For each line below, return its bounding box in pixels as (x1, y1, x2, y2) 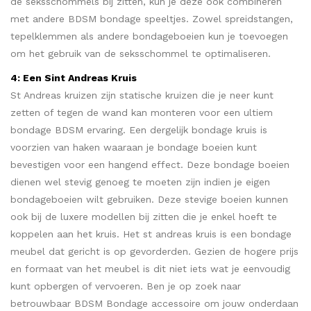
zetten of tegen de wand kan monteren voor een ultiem (10, 106, 273, 118)
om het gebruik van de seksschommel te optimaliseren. (10, 47, 271, 59)
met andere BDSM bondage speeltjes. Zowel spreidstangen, (10, 12, 293, 24)
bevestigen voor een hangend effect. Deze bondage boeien (10, 158, 289, 170)
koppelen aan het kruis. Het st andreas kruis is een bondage (10, 228, 292, 239)
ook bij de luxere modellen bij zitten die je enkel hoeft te (10, 210, 277, 222)
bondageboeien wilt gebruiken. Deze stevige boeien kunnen (10, 193, 288, 205)
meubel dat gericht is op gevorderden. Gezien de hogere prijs (10, 245, 299, 257)
